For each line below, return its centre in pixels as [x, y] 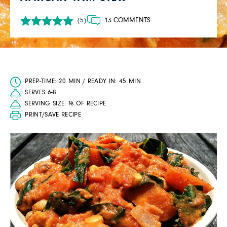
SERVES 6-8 [41, 92]
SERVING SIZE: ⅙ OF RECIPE [66, 104]
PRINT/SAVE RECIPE [53, 115]
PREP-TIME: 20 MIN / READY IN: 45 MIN [83, 81]
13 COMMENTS [127, 20]
